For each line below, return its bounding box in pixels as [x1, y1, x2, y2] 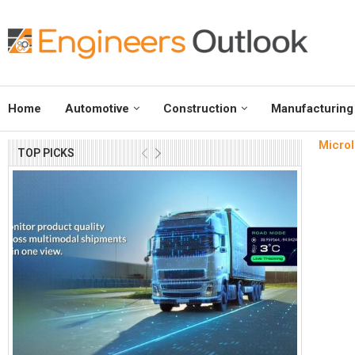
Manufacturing [271, 101, 353, 116]
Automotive [65, 101, 129, 116]
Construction [163, 101, 237, 116]
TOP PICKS [17, 147, 74, 160]
